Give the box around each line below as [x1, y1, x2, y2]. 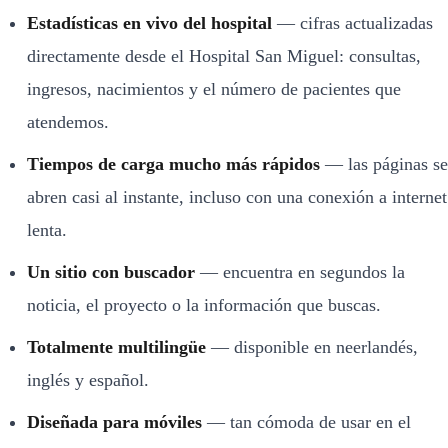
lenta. [27, 219, 67, 240]
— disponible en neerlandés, [206, 336, 418, 357]
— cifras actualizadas [272, 12, 433, 33]
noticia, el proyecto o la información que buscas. [27, 294, 381, 315]
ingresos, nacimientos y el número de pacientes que [27, 78, 401, 99]
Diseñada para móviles [27, 411, 202, 432]
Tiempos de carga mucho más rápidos [27, 153, 320, 174]
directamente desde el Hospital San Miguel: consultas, [27, 45, 421, 66]
